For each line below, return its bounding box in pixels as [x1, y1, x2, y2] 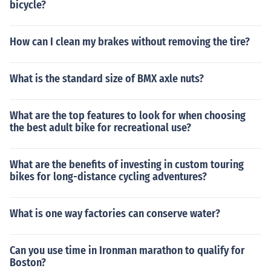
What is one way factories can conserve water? [10, 207, 220, 220]
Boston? [10, 256, 46, 269]
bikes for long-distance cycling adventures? [10, 170, 207, 183]
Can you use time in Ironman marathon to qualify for [10, 244, 245, 257]
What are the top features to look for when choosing [10, 109, 246, 122]
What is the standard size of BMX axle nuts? [10, 72, 204, 85]
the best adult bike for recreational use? [10, 121, 191, 134]
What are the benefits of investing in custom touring [10, 158, 244, 171]
